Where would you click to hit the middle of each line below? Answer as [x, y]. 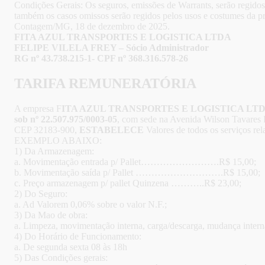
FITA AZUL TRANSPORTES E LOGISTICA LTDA [123, 37]
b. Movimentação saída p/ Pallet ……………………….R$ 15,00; [137, 173]
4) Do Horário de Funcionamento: [78, 237]
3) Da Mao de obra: [51, 215]
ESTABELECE [112, 130]
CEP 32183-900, [47, 130]
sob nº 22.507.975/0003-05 [66, 119]
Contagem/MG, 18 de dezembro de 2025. [92, 27]
